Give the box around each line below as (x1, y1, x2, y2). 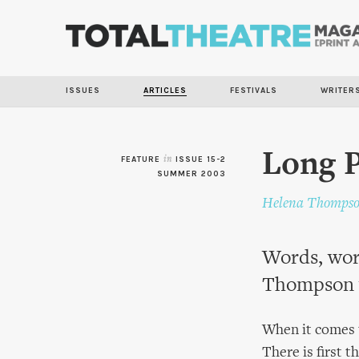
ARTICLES (143, 86, 187, 95)
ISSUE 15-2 (175, 155, 226, 164)
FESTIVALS (230, 86, 277, 95)
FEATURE (121, 155, 163, 164)
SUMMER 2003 (157, 169, 226, 179)
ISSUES (66, 86, 100, 95)
